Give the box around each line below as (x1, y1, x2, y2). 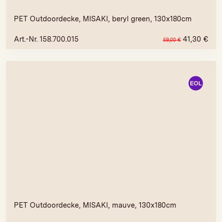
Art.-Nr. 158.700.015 (14, 34, 79, 44)
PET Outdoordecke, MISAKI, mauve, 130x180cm (14, 200, 177, 210)
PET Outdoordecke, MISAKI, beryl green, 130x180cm (14, 14, 192, 24)
